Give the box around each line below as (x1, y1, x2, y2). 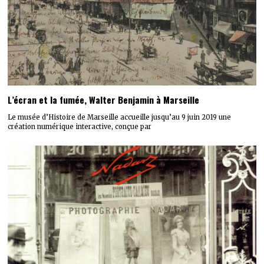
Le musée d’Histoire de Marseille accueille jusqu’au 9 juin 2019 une (8, 113, 232, 121)
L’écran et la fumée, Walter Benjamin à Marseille (8, 93, 200, 107)
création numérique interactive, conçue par (8, 122, 152, 131)
